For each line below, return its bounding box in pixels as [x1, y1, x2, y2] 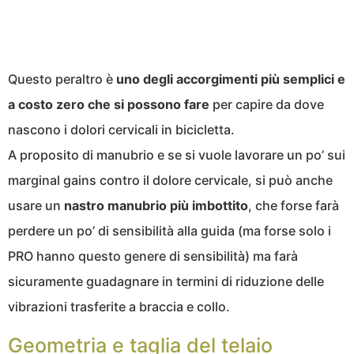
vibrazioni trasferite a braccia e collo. [8, 298, 230, 314]
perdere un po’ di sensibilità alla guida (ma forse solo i [8, 222, 331, 239]
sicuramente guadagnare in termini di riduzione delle [8, 273, 324, 289]
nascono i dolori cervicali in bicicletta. [8, 121, 235, 137]
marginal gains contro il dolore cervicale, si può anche [8, 171, 333, 188]
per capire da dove [209, 96, 324, 112]
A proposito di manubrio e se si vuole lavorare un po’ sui [8, 146, 345, 163]
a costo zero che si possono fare [8, 96, 209, 112]
